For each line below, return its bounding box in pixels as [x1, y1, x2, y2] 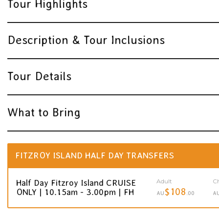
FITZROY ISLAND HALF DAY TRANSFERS [15, 150, 174, 160]
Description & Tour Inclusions [7, 33, 165, 46]
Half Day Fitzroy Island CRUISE [16, 177, 136, 188]
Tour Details [7, 69, 71, 83]
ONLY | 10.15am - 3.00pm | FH [16, 187, 134, 197]
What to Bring [7, 105, 81, 119]
